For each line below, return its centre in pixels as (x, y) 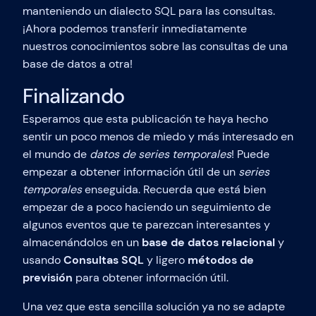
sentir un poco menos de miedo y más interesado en (158, 137)
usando (43, 260)
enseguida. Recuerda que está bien (174, 190)
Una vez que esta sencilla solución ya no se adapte (154, 307)
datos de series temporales (160, 154)
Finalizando (74, 96)
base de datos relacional (208, 243)
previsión (48, 278)
